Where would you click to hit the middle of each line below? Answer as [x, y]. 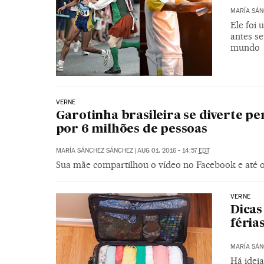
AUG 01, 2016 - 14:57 [168, 150]
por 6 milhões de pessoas [131, 129]
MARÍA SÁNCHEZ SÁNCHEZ [94, 150]
